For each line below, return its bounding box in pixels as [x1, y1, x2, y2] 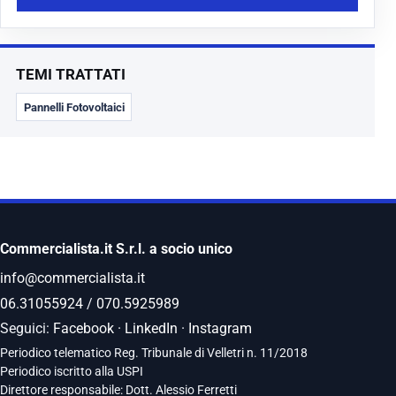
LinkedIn [125, 320, 178, 338]
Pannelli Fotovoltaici [23, 100, 125, 114]
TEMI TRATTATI [16, 65, 126, 84]
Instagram [188, 320, 252, 338]
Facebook [53, 320, 114, 338]
